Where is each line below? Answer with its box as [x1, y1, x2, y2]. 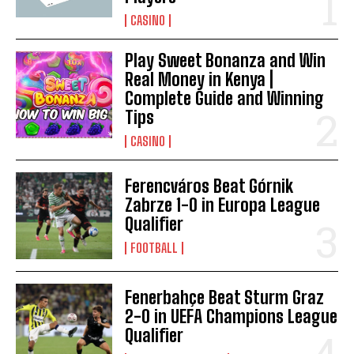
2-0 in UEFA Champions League [125, 306, 338, 328]
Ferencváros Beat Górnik [125, 175, 294, 198]
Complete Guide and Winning [125, 88, 325, 110]
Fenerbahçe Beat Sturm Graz [125, 287, 325, 309]
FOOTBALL [130, 240, 179, 256]
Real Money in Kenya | [125, 69, 274, 91]
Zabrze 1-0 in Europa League [125, 194, 321, 217]
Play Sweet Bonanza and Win [125, 50, 326, 72]
